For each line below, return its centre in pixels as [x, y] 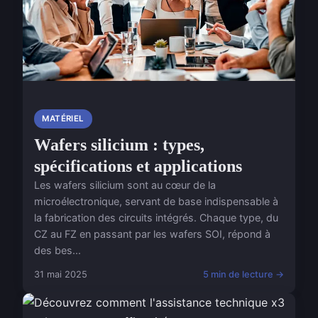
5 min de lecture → [243, 275]
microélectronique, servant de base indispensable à [156, 202]
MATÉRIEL [63, 119]
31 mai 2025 [61, 275]
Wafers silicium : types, [119, 145]
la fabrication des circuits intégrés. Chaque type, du [156, 218]
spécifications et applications [138, 166]
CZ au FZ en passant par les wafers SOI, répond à [152, 234]
